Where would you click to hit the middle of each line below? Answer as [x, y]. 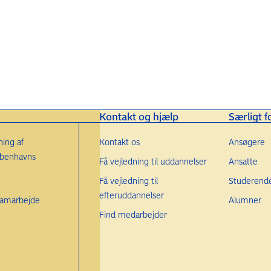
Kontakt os [119, 142]
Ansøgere [247, 142]
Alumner [245, 200]
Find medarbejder [133, 214]
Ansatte [243, 161]
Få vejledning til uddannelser [153, 161]
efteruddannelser [131, 195]
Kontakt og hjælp [139, 116]
